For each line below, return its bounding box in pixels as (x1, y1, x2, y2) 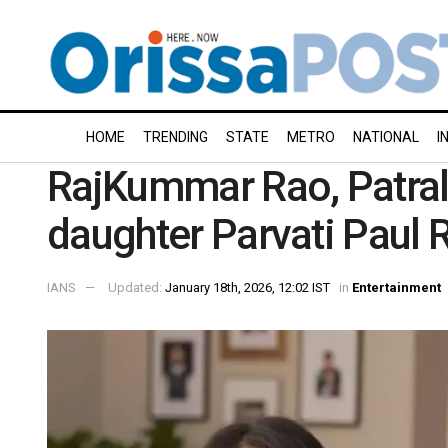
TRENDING (143, 129, 208, 145)
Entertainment (352, 279, 441, 295)
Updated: (108, 279, 165, 295)
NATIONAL (353, 129, 419, 145)
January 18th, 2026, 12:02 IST (165, 279, 330, 295)
